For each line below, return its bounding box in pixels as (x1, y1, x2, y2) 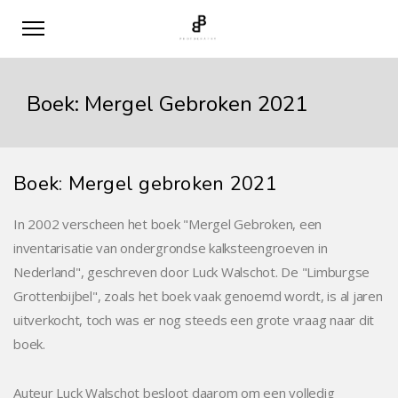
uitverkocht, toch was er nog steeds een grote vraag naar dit (13, 311, 374, 329)
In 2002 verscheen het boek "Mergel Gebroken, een (13, 215, 322, 233)
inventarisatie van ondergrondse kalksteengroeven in (13, 239, 328, 257)
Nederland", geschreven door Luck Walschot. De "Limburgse (13, 263, 370, 281)
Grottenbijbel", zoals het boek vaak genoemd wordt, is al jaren (13, 287, 383, 305)
